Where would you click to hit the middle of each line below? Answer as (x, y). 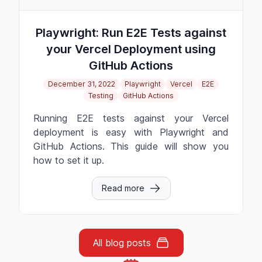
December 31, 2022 (82, 84)
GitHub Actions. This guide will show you (131, 146)
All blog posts (122, 243)
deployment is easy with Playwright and (131, 132)
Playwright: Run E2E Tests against (131, 33)
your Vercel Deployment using (131, 49)
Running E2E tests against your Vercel (131, 118)
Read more (123, 188)
